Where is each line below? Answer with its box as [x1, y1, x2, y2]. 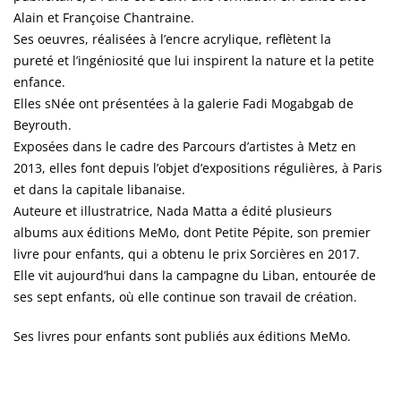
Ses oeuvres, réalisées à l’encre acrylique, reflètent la [13, 30, 331, 47]
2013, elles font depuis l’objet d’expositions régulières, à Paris [13, 158, 382, 176]
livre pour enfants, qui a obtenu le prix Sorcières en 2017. [13, 244, 360, 262]
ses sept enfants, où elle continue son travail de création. [13, 287, 357, 305]
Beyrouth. [13, 115, 72, 133]
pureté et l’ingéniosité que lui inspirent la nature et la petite [13, 51, 374, 69]
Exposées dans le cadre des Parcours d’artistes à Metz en [13, 137, 356, 155]
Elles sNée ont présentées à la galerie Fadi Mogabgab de [13, 94, 354, 112]
